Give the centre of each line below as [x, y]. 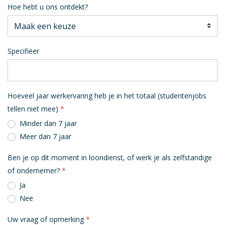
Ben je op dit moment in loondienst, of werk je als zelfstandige [110, 157]
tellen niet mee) [33, 109]
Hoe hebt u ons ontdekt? [48, 7]
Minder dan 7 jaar [48, 123]
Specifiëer [23, 51]
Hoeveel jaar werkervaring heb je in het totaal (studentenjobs [107, 96]
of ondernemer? [34, 171]
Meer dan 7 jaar [45, 136]
